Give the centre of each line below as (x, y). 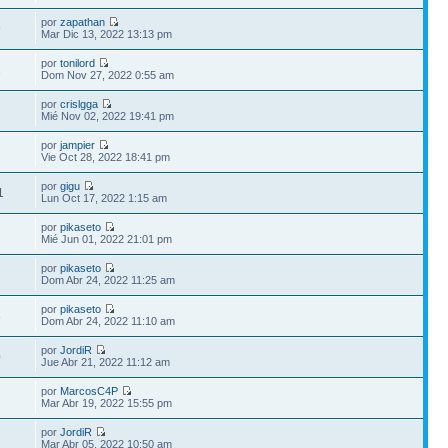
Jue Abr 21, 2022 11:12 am (106, 361)
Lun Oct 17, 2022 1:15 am (104, 197)
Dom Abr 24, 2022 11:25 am (108, 279)
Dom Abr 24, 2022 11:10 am (108, 320)
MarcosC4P (89, 390)
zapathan (83, 21)
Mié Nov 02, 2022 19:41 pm (108, 115)
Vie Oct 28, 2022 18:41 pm (106, 156)
